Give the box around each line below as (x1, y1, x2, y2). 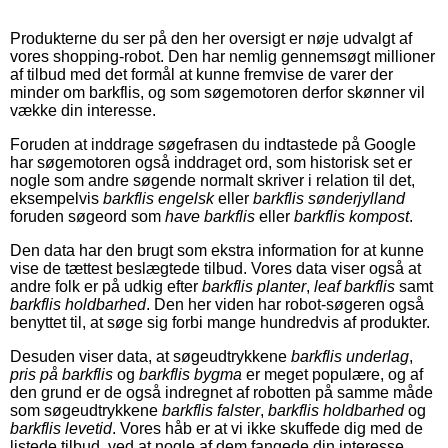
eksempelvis (10, 190, 103, 208)
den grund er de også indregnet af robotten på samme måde (10, 384, 433, 402)
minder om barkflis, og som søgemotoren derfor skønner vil (10, 84, 425, 102)
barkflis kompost (294, 208, 409, 226)
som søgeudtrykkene (10, 402, 162, 420)
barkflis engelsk (103, 190, 214, 208)
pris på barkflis (10, 366, 113, 384)
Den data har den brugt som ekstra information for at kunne (10, 242, 424, 260)
